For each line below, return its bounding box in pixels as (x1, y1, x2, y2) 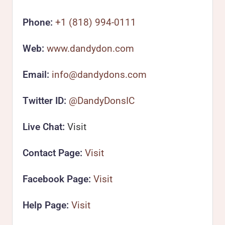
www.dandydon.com (47, 43, 134, 54)
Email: (23, 69, 49, 80)
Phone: (23, 17, 53, 28)
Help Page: (23, 199, 69, 211)
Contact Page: (23, 147, 82, 159)
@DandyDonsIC (69, 95, 135, 106)
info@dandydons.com (52, 69, 147, 80)
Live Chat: (23, 121, 65, 133)
